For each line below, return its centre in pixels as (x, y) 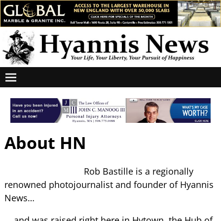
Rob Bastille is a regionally (138, 171)
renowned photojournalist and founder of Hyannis (109, 185)
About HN (45, 142)
